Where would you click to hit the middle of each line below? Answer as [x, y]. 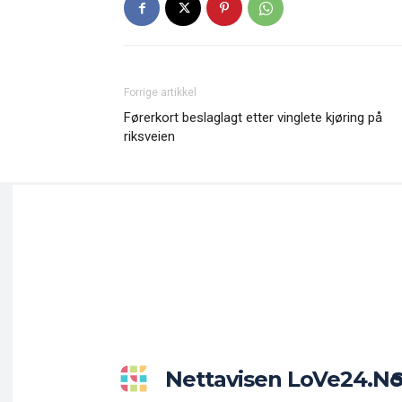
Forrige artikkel [160, 92]
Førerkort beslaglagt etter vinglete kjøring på [253, 118]
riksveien [149, 136]
